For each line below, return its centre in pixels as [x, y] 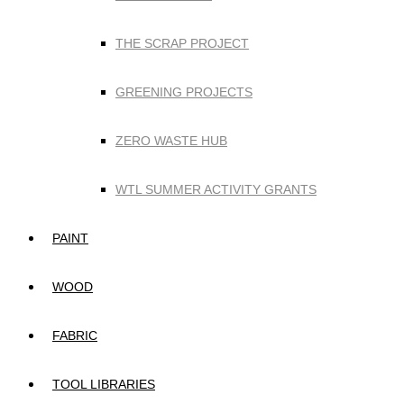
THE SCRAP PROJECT [182, 43]
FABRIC [75, 335]
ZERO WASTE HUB [171, 141]
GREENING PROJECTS [184, 92]
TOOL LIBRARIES [104, 384]
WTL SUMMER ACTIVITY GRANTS [216, 189]
